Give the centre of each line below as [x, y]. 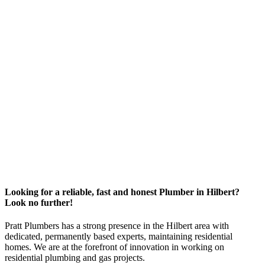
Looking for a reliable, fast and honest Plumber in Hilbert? [122, 192]
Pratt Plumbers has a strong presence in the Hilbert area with [117, 226]
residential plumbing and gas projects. [75, 258]
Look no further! [39, 202]
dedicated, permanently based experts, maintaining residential [119, 237]
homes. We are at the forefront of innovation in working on [114, 247]
